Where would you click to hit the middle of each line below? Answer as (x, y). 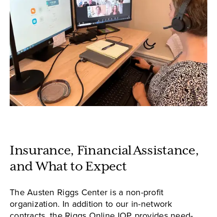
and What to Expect (68, 167)
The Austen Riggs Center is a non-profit (87, 193)
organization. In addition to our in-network (91, 204)
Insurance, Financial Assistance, (104, 151)
